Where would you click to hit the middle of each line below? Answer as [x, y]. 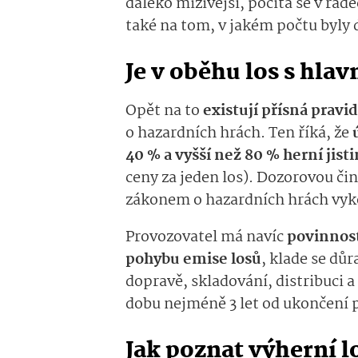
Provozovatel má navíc [206, 238]
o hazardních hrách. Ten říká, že [239, 134]
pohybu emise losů [193, 260]
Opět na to [164, 111]
